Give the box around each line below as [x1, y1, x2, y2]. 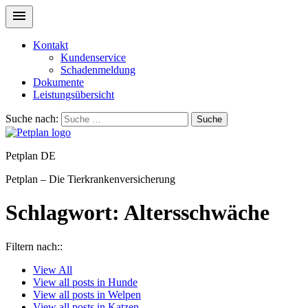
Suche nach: [5, 113, 58, 124]
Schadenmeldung [60, 64, 135, 76]
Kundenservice [60, 52, 126, 63]
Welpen [108, 288, 141, 300]
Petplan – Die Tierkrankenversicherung [5, 173, 175, 185]
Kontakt [33, 39, 68, 51]
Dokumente [33, 76, 84, 88]
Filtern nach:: [5, 240, 63, 252]
